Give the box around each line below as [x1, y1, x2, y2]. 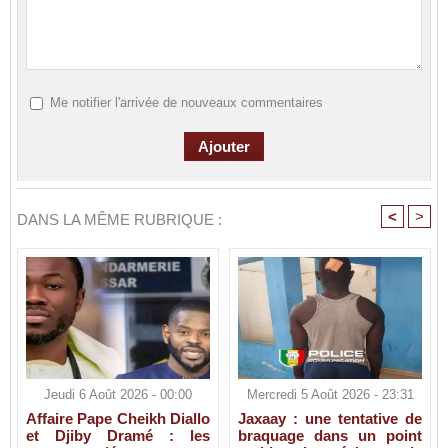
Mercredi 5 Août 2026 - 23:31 [246, 386, 414, 402]
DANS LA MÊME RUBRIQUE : [17, 211, 222, 229]
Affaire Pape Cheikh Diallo [26, 409, 210, 427]
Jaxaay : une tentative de [238, 409, 422, 427]
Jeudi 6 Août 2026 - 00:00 [44, 386, 192, 402]
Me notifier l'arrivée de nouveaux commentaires [49, 95, 323, 111]
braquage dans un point [238, 426, 422, 444]
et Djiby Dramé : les [26, 426, 210, 444]
